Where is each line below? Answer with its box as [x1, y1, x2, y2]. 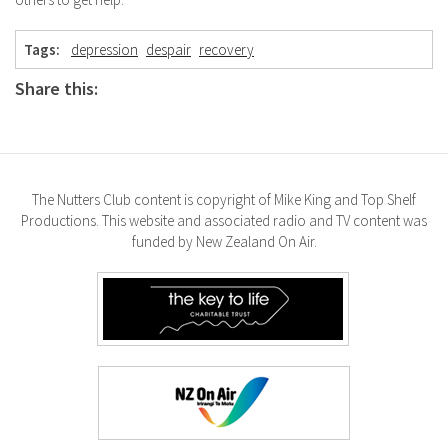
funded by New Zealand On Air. [131, 232, 317, 252]
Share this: [15, 77, 98, 101]
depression [71, 40, 138, 60]
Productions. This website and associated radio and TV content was [21, 211, 427, 231]
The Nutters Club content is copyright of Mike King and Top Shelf [32, 190, 416, 210]
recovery [199, 40, 254, 60]
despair [146, 40, 191, 60]
